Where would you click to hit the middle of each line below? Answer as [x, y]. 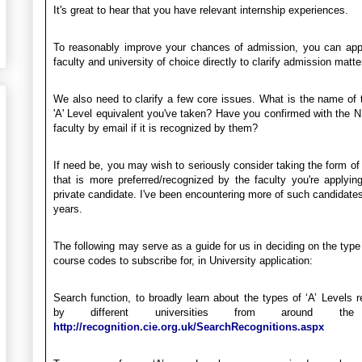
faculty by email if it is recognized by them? [156, 128]
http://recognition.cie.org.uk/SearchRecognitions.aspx [189, 326]
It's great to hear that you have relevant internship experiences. [201, 10]
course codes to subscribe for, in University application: [183, 260]
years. [68, 208]
